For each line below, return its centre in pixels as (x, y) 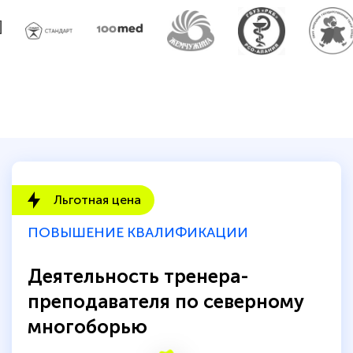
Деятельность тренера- (138, 276)
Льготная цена (97, 199)
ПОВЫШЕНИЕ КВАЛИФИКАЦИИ (138, 232)
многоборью (87, 326)
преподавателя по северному (166, 301)
